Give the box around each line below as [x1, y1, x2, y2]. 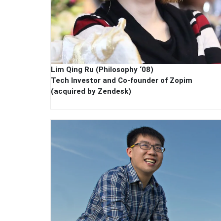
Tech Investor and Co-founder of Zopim [51, 76, 192, 85]
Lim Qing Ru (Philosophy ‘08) [51, 65, 153, 74]
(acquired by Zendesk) [51, 87, 131, 96]
